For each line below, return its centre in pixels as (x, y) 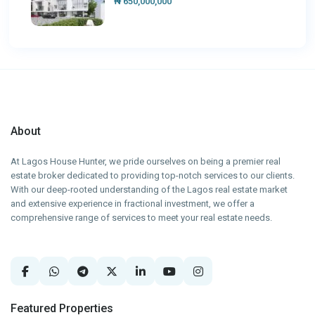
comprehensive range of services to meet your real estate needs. (142, 218)
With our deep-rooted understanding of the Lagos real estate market (149, 190)
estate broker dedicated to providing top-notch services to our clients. (153, 176)
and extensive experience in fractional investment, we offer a (133, 204)
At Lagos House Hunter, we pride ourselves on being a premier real (146, 162)
